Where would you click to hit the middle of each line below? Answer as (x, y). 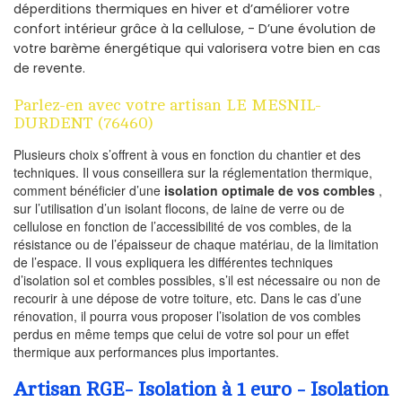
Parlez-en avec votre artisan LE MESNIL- (167, 105)
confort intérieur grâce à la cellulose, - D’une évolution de (195, 29)
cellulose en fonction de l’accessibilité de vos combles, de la (183, 227)
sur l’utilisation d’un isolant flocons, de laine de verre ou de (179, 209)
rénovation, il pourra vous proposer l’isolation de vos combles (187, 316)
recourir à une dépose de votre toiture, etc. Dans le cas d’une (188, 298)
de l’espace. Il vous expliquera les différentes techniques (173, 262)
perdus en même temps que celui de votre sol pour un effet (181, 334)
